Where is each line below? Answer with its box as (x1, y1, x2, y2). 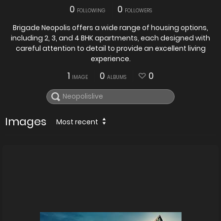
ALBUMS (107, 74, 126, 81)
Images (5, 113, 46, 129)
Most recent (56, 116, 98, 127)
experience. (90, 54, 131, 64)
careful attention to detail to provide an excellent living (15, 43, 206, 54)
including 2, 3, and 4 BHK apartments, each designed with (11, 33, 210, 43)
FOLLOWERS (124, 7, 152, 15)
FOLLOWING (76, 7, 106, 15)
